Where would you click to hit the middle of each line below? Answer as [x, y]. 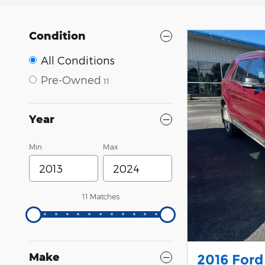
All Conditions [78, 60]
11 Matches [101, 196]
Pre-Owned [71, 80]
